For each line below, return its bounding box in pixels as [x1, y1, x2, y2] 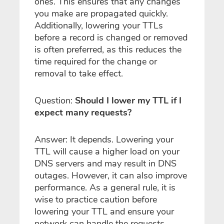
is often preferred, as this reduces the [34, 43, 181, 56]
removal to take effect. [34, 67, 125, 80]
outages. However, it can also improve [34, 169, 187, 182]
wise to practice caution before [34, 193, 157, 206]
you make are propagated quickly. [34, 7, 168, 20]
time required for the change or [34, 55, 157, 68]
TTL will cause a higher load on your [34, 145, 179, 158]
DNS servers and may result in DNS [34, 157, 176, 170]
